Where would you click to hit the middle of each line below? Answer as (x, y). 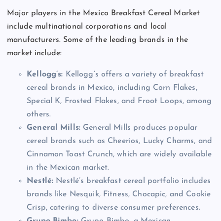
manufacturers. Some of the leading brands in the (97, 40)
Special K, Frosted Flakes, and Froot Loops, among (119, 101)
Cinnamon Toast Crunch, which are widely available (119, 155)
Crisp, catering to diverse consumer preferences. (113, 208)
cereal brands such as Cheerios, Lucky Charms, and (119, 141)
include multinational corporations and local (87, 27)
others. (39, 115)
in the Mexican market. (68, 168)
